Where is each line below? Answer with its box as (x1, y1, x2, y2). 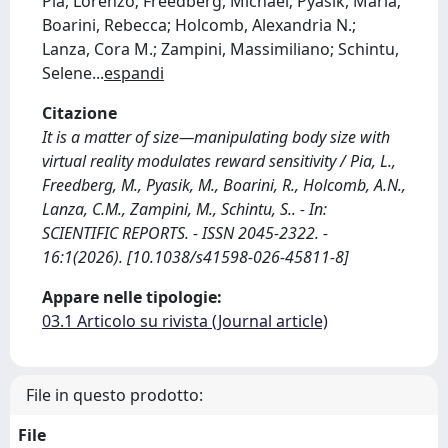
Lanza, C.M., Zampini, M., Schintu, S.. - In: (42, 198, 327, 220)
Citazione (42, 102, 117, 124)
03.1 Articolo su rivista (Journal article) (42, 310, 328, 332)
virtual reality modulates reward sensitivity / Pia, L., (42, 150, 396, 172)
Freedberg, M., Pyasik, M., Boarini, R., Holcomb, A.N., (42, 174, 406, 196)
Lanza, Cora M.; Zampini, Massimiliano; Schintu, (42, 38, 399, 60)
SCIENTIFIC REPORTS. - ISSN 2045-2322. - (42, 222, 328, 244)
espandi (104, 62, 164, 84)
